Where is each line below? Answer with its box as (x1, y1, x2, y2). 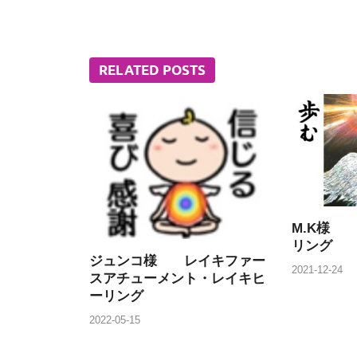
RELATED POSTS (99, 62, 206, 79)
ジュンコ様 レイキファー (89, 253, 265, 269)
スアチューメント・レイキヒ (89, 271, 265, 287)
